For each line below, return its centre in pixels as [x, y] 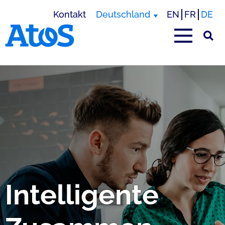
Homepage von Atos [48, 52]
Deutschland [123, 14]
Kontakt [70, 14]
